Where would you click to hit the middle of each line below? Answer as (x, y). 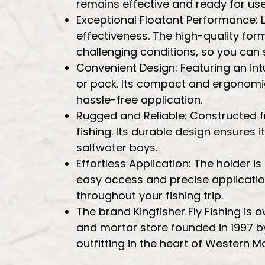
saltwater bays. (117, 147)
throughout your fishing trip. (149, 195)
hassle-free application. (139, 99)
